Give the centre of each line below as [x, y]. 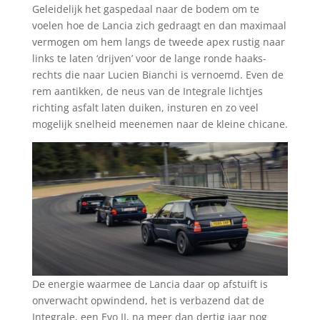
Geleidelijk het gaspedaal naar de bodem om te [145, 9]
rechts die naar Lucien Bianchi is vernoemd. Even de [157, 75]
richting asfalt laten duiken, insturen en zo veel [145, 108]
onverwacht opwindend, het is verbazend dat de [148, 301]
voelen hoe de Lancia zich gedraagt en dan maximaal [159, 26]
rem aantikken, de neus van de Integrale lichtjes [147, 91]
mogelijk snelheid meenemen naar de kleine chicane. [160, 124]
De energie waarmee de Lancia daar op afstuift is [150, 284]
